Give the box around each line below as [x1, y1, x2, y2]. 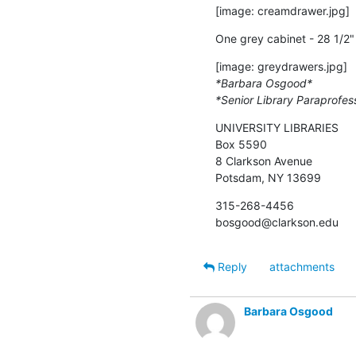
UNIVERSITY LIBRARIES [215, 120, 339, 134]
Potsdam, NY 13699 [215, 170, 321, 184]
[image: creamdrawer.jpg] [215, 3, 350, 17]
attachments [269, 259, 335, 273]
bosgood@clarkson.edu [215, 215, 339, 229]
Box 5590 [215, 137, 267, 151]
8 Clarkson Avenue [215, 153, 312, 168]
